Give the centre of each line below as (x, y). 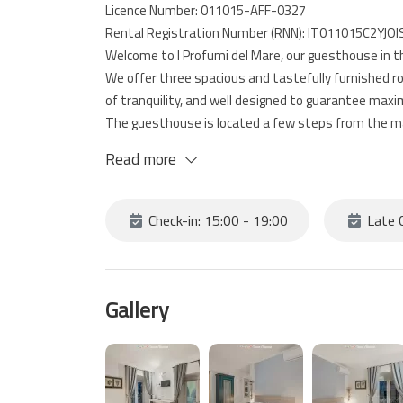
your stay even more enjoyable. (195, 168)
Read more (141, 159)
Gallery (137, 309)
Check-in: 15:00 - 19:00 (216, 220)
